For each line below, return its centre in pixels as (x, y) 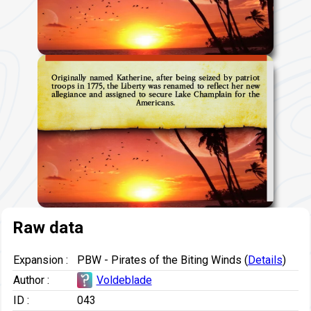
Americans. (155, 103)
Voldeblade (124, 280)
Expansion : (40, 260)
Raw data (48, 227)
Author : (31, 280)
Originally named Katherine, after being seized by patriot (155, 78)
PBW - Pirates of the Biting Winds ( (162, 260)
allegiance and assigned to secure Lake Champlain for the (155, 95)
